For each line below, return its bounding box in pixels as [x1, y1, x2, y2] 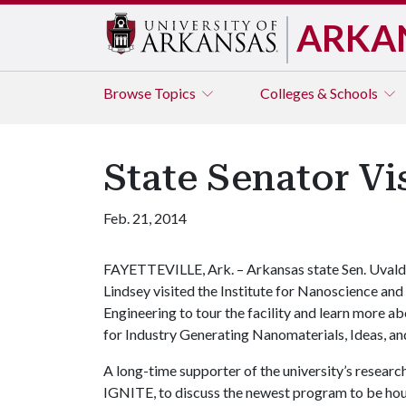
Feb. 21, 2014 [103, 209, 187, 227]
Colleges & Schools [260, 84, 381, 101]
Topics [154, 84, 198, 101]
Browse [103, 84, 154, 101]
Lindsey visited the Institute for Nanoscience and [103, 282, 403, 299]
